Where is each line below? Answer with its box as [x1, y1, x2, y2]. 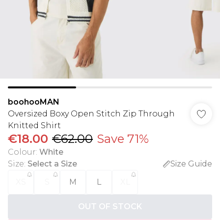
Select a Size [27, 159, 77, 168]
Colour [8, 147, 36, 157]
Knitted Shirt [8, 121, 61, 130]
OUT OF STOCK [78, 202, 142, 211]
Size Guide [170, 159, 212, 168]
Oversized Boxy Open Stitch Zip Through [8, 109, 175, 118]
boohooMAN [8, 97, 59, 107]
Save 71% [97, 132, 149, 146]
